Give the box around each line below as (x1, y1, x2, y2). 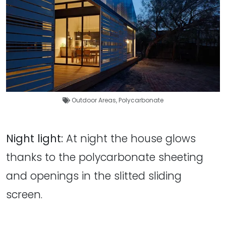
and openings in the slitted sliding (6, 168, 182, 184)
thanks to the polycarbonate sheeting (6, 150, 203, 165)
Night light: (6, 131, 63, 146)
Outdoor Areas (72, 96, 116, 105)
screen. (6, 187, 42, 202)
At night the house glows (63, 131, 196, 146)
